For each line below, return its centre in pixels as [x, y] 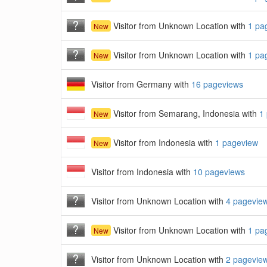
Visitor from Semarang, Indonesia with [185, 113]
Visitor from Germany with [141, 84]
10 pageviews [219, 172]
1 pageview [237, 142]
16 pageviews [217, 84]
